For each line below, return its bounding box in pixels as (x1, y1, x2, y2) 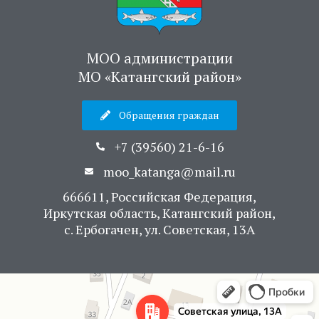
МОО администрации (86, 48, 233, 68)
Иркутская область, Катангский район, (43, 204, 276, 221)
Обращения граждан (118, 108, 219, 122)
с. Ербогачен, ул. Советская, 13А (64, 220, 255, 238)
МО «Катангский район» (78, 66, 241, 86)
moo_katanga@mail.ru (103, 162, 236, 180)
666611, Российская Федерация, (63, 187, 256, 205)
